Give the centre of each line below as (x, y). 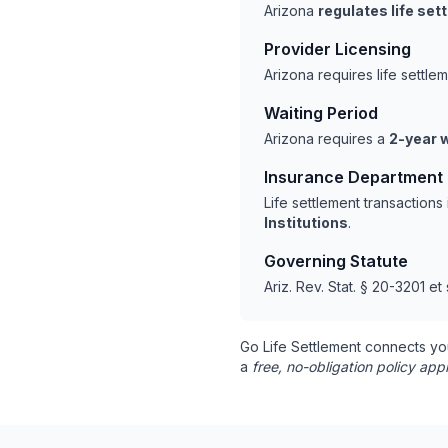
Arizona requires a (326, 138)
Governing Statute (336, 261)
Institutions (306, 222)
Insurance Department (353, 177)
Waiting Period (321, 113)
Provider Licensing (337, 49)
